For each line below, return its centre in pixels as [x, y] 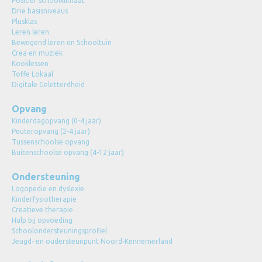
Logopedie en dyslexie [48, 189]
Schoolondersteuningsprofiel [59, 231]
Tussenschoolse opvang [51, 142]
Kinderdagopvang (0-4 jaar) [56, 121]
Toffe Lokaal [32, 74]
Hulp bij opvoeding [42, 220]
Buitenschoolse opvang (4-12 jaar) [68, 152]
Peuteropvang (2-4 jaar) [51, 131]
